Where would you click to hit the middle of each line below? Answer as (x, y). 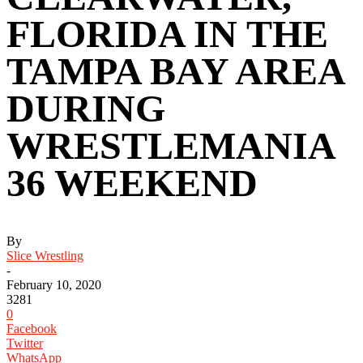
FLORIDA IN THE (167, 33)
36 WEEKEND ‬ (137, 182)
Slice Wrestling (45, 255)
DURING (86, 108)
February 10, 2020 (54, 284)
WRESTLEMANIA (170, 145)
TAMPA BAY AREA (175, 70)
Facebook (32, 328)
